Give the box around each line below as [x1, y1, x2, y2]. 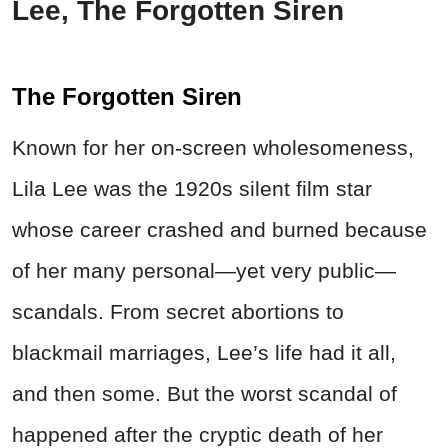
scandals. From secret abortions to [12, 299, 344, 323]
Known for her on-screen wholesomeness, [12, 135, 414, 159]
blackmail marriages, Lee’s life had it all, [12, 340, 396, 364]
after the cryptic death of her [114, 422, 383, 446]
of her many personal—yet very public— [12, 258, 396, 282]
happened [12, 422, 114, 446]
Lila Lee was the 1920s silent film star [12, 176, 372, 200]
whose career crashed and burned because [12, 217, 427, 241]
